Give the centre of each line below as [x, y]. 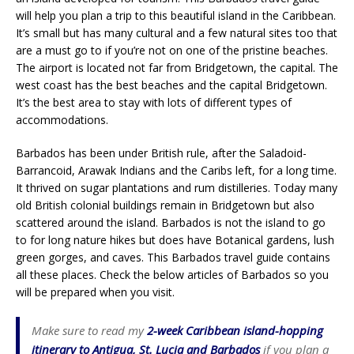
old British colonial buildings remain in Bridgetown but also [165, 205]
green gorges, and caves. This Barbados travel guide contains [173, 257]
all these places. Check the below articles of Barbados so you [172, 274]
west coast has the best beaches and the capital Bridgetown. [171, 85]
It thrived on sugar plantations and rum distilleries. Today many [177, 187]
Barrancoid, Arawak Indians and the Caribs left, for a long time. [176, 170]
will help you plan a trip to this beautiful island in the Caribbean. [176, 15]
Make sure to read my [89, 330]
